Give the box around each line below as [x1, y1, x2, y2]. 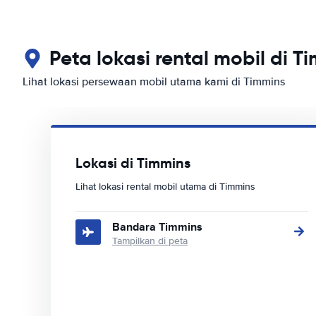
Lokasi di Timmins [75, 154, 190, 172]
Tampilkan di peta [112, 235, 188, 247]
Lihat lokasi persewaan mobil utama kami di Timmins [23, 75, 285, 89]
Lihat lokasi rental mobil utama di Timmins [75, 181, 255, 193]
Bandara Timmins [112, 219, 202, 235]
